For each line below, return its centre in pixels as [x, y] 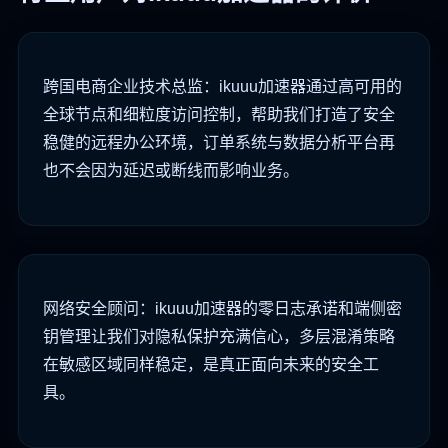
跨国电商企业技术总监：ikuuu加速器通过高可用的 [222, 87]
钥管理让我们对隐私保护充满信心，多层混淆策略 [219, 337]
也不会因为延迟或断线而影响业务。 [171, 171]
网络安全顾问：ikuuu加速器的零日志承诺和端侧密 [222, 309]
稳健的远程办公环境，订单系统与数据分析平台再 [219, 143]
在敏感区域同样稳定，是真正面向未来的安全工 [211, 365]
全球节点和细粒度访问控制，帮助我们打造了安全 [219, 115]
